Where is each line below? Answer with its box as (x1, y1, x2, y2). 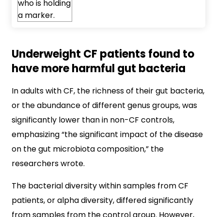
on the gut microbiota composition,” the (12, 143, 164, 155)
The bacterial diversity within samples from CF (12, 180, 188, 191)
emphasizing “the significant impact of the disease (12, 128, 203, 140)
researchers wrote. (12, 157, 85, 169)
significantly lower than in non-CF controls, (12, 114, 174, 125)
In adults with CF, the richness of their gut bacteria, (12, 85, 204, 96)
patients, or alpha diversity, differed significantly (12, 194, 193, 206)
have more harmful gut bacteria (12, 61, 186, 76)
